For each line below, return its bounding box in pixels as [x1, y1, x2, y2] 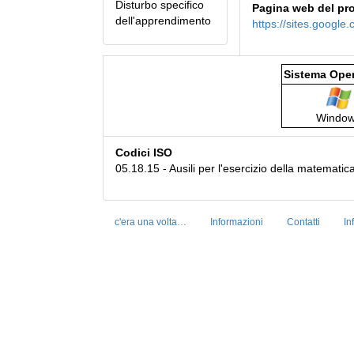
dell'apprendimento [115, 13, 211, 27]
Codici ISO [115, 146, 172, 160]
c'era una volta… [115, 217, 186, 228]
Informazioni [210, 217, 263, 228]
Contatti [287, 217, 320, 228]
